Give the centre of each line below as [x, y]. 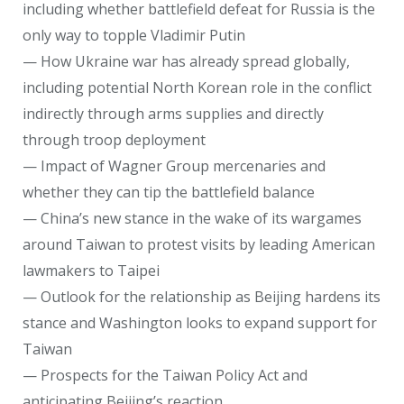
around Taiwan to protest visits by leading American [199, 244]
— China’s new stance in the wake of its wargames [192, 218]
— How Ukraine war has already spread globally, [186, 61]
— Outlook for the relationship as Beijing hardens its [202, 296]
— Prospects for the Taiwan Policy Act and [165, 375]
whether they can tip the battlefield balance [169, 192]
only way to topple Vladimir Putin [134, 35]
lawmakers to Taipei [91, 270]
